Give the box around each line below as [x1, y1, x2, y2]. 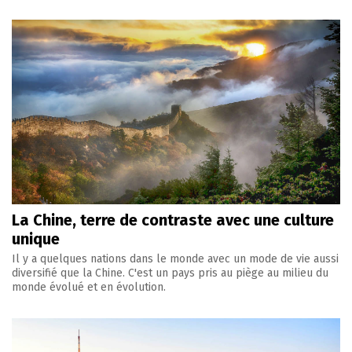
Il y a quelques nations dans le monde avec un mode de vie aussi [12, 252, 339, 266]
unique [12, 229, 60, 249]
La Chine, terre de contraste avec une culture [12, 211, 334, 230]
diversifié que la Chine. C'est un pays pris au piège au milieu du [12, 266, 328, 280]
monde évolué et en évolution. [12, 280, 166, 295]
